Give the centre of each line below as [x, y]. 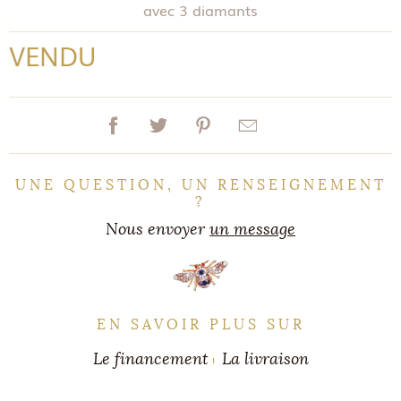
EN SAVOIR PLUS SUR [200, 324]
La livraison [265, 359]
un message [252, 229]
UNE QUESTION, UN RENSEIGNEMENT [200, 185]
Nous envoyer [158, 229]
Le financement [150, 359]
